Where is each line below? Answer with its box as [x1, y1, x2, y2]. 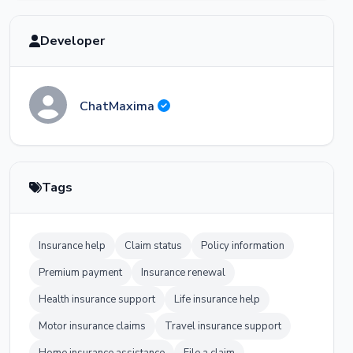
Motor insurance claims [39, 319, 146, 333]
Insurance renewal [141, 266, 225, 280]
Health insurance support [39, 292, 155, 307]
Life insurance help [174, 292, 260, 307]
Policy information [201, 239, 284, 253]
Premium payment [39, 266, 122, 280]
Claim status [124, 239, 182, 253]
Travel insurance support [165, 319, 281, 333]
